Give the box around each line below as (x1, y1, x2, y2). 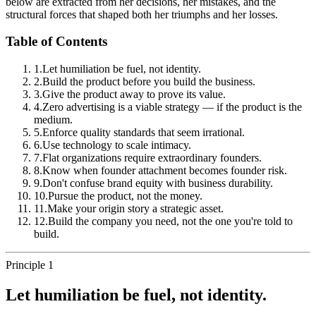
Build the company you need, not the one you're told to (48, 215, 293, 228)
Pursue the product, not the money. (48, 190, 202, 202)
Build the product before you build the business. (42, 75, 255, 88)
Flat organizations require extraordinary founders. (42, 152, 262, 164)
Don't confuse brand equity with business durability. (42, 177, 273, 190)
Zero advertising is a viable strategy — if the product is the (42, 101, 302, 114)
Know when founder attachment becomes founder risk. (42, 164, 287, 177)
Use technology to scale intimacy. (42, 139, 191, 152)
